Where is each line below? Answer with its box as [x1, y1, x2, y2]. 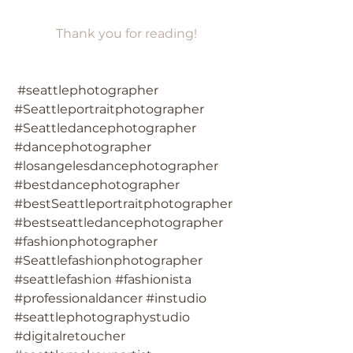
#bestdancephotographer [14, 176, 180, 192]
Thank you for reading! [55, 25, 197, 41]
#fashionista [115, 271, 191, 287]
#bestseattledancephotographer [14, 214, 223, 230]
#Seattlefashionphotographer [14, 252, 203, 268]
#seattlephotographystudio [14, 309, 190, 325]
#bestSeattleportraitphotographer [14, 195, 232, 211]
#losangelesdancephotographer [14, 158, 218, 173]
